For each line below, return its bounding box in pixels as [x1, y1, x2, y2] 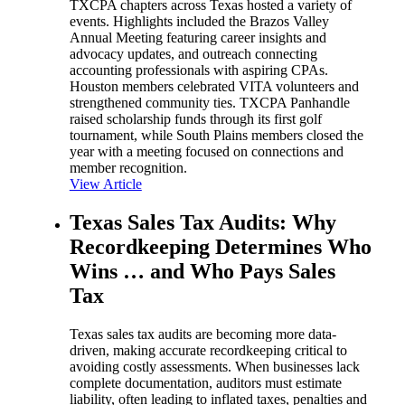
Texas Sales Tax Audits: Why [69, 211, 336, 235]
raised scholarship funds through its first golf [69, 111, 322, 127]
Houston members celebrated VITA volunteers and [69, 79, 359, 95]
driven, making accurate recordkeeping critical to [69, 343, 347, 359]
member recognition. [69, 160, 187, 176]
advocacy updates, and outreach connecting [69, 46, 317, 62]
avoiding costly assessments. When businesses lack [69, 359, 360, 375]
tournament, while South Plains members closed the [69, 127, 363, 144]
